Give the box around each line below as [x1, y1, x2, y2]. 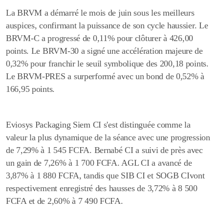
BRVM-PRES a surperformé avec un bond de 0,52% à [17, 71, 205, 82]
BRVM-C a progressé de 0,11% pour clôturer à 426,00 [6, 33, 194, 44]
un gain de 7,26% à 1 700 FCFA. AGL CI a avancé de [6, 158, 192, 168]
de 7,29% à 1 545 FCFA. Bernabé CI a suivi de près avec [6, 145, 203, 155]
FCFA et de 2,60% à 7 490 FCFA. [6, 196, 123, 206]
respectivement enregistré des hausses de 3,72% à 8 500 [6, 183, 197, 194]
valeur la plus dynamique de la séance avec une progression [6, 132, 210, 143]
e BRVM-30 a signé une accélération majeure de [36, 46, 203, 56]
